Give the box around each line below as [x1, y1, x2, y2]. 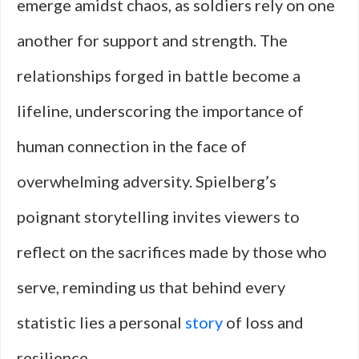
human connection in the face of [17, 136, 247, 155]
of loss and [223, 313, 304, 332]
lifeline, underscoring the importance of [17, 101, 304, 120]
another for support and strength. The [17, 30, 288, 50]
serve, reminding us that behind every [17, 277, 285, 296]
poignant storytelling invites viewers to [17, 207, 300, 226]
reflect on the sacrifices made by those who [17, 242, 327, 261]
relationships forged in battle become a [17, 66, 301, 85]
